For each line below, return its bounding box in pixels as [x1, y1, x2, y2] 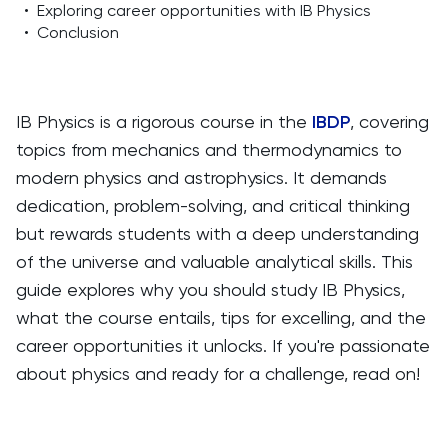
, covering [350, 111, 429, 132]
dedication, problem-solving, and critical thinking [16, 195, 410, 216]
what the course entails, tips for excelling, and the [16, 307, 426, 328]
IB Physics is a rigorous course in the [16, 111, 312, 132]
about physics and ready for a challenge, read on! [16, 363, 420, 384]
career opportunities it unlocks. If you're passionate [16, 335, 430, 356]
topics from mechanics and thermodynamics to [16, 139, 402, 160]
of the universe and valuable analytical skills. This [16, 251, 413, 272]
